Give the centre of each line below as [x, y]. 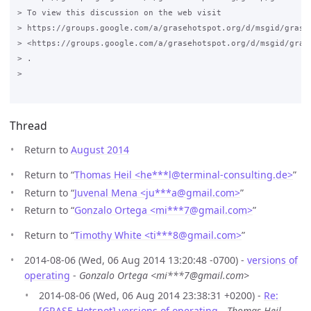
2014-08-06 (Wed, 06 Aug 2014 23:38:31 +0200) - [151, 296]
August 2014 [100, 150]
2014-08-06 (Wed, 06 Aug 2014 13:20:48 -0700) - [136, 260]
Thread [28, 126]
